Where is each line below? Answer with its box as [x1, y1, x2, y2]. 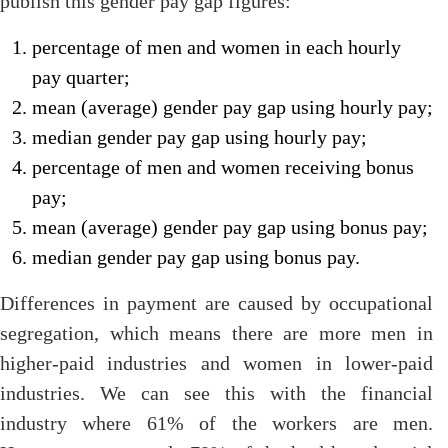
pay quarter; [32, 66, 130, 88]
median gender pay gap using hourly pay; [32, 126, 367, 148]
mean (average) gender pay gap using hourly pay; [32, 96, 433, 118]
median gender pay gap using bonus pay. [32, 246, 360, 268]
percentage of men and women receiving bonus [32, 156, 414, 178]
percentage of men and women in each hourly [32, 36, 401, 58]
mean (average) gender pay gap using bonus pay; [32, 216, 428, 238]
